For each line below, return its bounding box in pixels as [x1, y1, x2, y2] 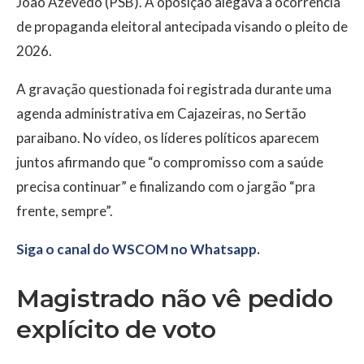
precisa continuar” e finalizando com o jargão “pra [16, 178, 315, 196]
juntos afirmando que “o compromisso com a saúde [16, 154, 323, 171]
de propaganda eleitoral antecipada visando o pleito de [16, 18, 348, 36]
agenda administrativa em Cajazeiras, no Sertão [16, 105, 306, 123]
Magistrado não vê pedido [16, 284, 333, 314]
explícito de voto [16, 314, 216, 345]
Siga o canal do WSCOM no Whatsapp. [16, 240, 260, 258]
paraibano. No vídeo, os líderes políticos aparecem [16, 129, 319, 147]
